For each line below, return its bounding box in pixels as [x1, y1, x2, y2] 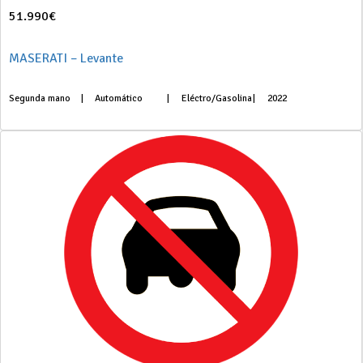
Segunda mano [9, 92, 70, 105]
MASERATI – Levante [9, 50, 123, 66]
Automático [95, 92, 143, 105]
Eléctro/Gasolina [181, 92, 252, 105]
